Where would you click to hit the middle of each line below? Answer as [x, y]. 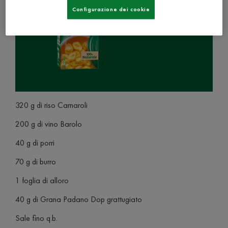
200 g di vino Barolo [49, 124]
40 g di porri [35, 143]
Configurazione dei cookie [111, 9]
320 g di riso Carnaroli [51, 105]
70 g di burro [36, 162]
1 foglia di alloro [42, 180]
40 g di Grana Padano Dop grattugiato [79, 199]
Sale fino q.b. [36, 218]
